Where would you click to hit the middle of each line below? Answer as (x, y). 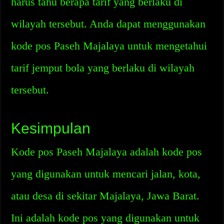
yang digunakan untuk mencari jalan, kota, (106, 174)
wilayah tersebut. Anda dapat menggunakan (108, 24)
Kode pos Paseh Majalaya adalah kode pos (107, 152)
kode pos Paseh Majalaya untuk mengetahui (109, 46)
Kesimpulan (51, 128)
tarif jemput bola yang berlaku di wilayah (103, 68)
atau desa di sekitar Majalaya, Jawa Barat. (105, 196)
